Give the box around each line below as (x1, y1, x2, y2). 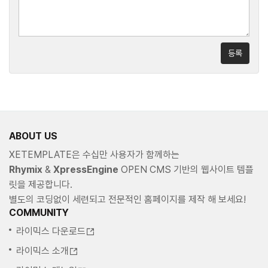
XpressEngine (53, 164, 118, 175)
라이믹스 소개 (16, 245, 69, 257)
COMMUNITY (9, 207, 69, 218)
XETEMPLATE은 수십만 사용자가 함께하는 (9, 149, 179, 160)
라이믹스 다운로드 (16, 226, 86, 237)
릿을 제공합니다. (9, 179, 72, 190)
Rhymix (9, 164, 42, 175)
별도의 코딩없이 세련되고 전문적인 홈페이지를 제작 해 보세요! (9, 194, 246, 205)
